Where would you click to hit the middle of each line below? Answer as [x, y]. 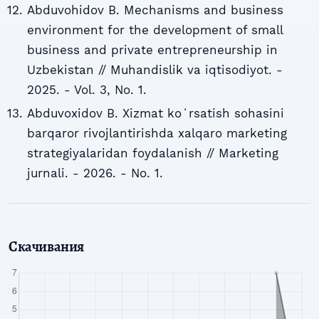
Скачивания [46, 246]
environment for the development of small [155, 30]
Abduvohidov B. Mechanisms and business [155, 10]
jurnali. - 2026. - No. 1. [95, 173]
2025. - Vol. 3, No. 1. [87, 90]
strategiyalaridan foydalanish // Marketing [152, 153]
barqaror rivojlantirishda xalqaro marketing [157, 133]
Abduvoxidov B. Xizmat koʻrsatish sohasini [155, 113]
